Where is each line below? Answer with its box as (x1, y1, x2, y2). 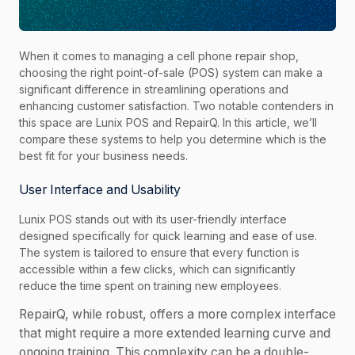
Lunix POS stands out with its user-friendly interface (19, 212, 287, 227)
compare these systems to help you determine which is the (19, 132, 326, 147)
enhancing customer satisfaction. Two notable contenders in (19, 99, 334, 113)
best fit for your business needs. (19, 149, 188, 163)
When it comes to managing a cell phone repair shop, (19, 49, 299, 63)
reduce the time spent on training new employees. (19, 279, 281, 293)
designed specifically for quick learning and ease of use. (19, 229, 317, 243)
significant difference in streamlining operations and (19, 82, 288, 97)
